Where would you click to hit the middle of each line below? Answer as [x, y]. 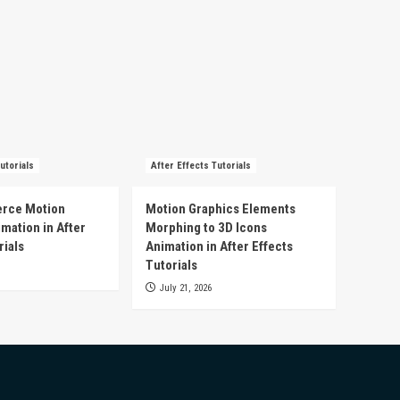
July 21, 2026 [186, 288]
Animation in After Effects [219, 247]
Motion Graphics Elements [221, 209]
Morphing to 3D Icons [206, 228]
